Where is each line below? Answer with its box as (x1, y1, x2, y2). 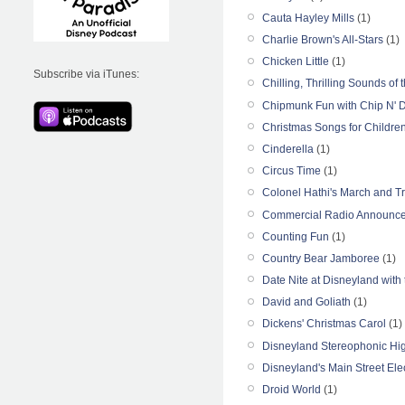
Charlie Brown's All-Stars (262, 33, 383, 46)
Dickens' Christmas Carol (262, 317, 386, 331)
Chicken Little (262, 55, 329, 69)
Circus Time (262, 165, 321, 178)
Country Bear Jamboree (262, 251, 380, 265)
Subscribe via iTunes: (33, 68, 139, 81)
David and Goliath (262, 296, 351, 309)
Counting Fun (262, 230, 329, 243)
